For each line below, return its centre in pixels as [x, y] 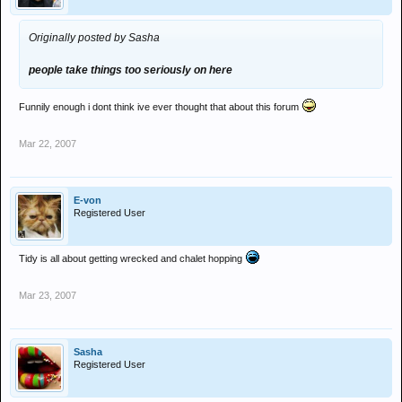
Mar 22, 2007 [48, 144]
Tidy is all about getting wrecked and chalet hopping [132, 258]
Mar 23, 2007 [48, 295]
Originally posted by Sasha [94, 38]
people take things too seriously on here [131, 70]
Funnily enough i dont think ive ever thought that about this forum [160, 107]
